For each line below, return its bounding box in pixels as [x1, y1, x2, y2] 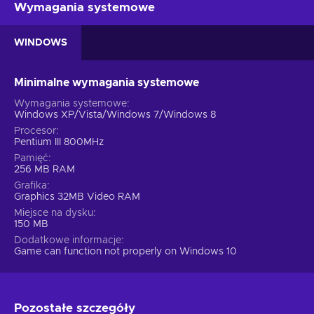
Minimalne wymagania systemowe [14, 76, 199, 88]
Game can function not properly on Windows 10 [14, 246, 237, 257]
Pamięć [14, 153, 48, 163]
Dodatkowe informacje [14, 235, 121, 245]
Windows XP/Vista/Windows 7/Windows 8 [14, 109, 216, 120]
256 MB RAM [14, 164, 75, 175]
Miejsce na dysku [14, 207, 93, 218]
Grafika [14, 180, 47, 191]
